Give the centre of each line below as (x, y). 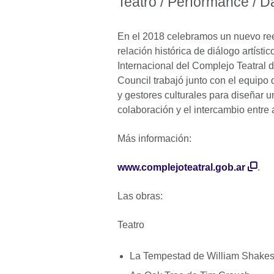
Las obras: (140, 196)
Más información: (154, 139)
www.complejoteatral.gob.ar (181, 168)
